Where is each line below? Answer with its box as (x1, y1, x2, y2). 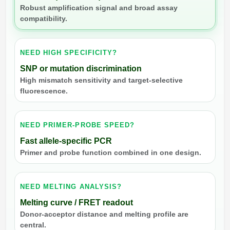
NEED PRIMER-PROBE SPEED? (20, 121, 135, 129)
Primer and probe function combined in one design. (20, 148, 201, 157)
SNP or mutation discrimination (20, 64, 142, 73)
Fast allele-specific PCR (20, 136, 112, 145)
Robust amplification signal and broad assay (20, 3, 178, 12)
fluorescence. (20, 86, 68, 95)
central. (20, 220, 46, 229)
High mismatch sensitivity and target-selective (20, 75, 183, 84)
